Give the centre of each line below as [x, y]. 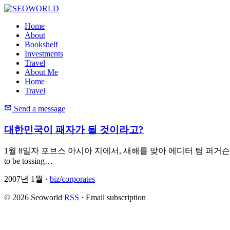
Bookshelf [41, 44]
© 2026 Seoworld [33, 198]
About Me [41, 72]
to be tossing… [28, 161]
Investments [44, 54]
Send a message [40, 109]
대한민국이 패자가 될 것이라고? [74, 129]
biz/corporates [72, 179]
